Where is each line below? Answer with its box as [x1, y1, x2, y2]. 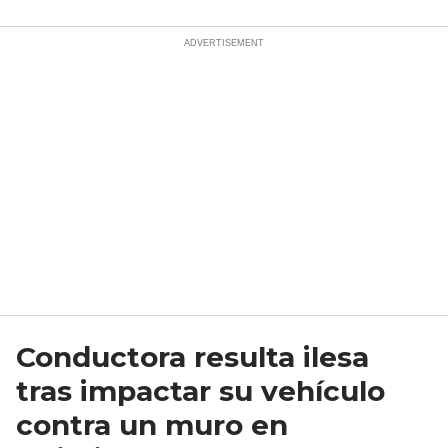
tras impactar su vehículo [16, 374, 385, 409]
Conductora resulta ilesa [16, 340, 369, 375]
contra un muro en [16, 408, 288, 443]
